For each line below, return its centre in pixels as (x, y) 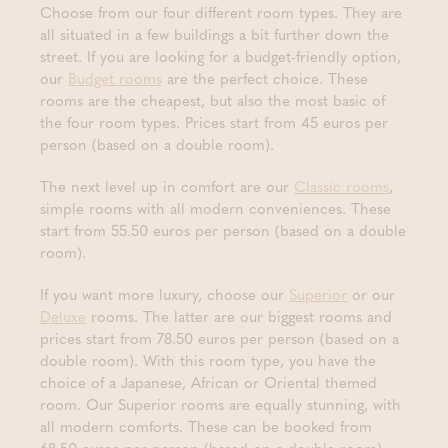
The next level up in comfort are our (167, 186)
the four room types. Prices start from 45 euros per (214, 122)
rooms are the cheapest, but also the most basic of (212, 100)
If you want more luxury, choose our (164, 294)
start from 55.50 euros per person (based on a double (223, 230)
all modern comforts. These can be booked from (206, 426)
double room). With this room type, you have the (208, 360)
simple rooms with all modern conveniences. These (215, 208)
